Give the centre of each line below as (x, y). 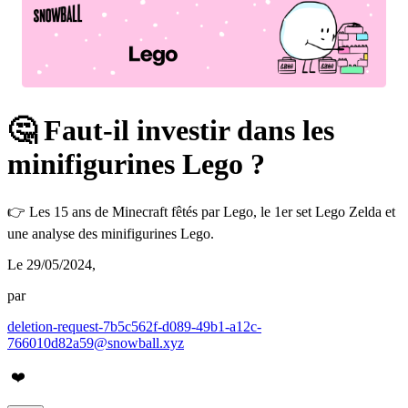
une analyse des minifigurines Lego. (111, 233)
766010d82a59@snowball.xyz (96, 342)
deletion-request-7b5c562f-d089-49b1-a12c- (134, 326)
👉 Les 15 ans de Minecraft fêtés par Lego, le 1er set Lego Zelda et (201, 211)
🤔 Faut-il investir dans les (171, 131)
